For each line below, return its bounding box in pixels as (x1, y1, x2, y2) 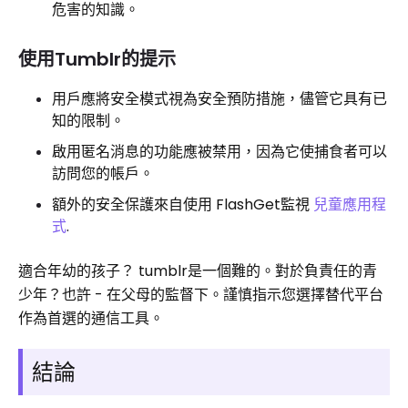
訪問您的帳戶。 (52, 163, 154, 184)
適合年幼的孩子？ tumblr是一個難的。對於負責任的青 (18, 260, 377, 281)
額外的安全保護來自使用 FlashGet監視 (52, 194, 313, 215)
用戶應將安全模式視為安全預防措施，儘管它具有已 (52, 88, 387, 109)
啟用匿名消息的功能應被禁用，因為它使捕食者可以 (52, 141, 387, 162)
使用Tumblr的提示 (18, 46, 176, 72)
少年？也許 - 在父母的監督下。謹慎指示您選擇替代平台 (18, 284, 383, 305)
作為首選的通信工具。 (18, 308, 164, 329)
